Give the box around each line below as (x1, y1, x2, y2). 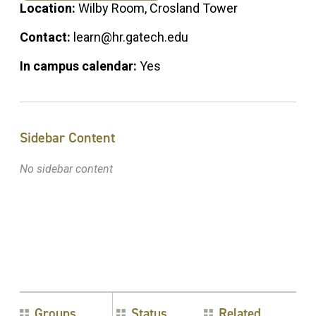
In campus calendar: (20, 59, 140, 74)
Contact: (20, 30, 73, 45)
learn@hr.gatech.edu (73, 30, 188, 45)
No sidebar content (20, 162, 113, 176)
